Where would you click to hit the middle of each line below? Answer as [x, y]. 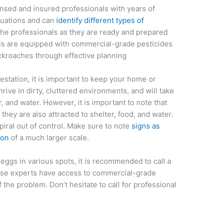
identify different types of [100, 20]
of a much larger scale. [49, 137]
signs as [145, 126]
